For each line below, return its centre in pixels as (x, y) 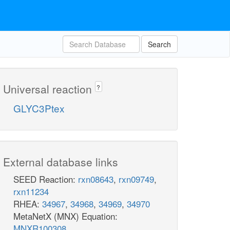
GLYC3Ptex (39, 108)
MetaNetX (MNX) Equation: (65, 216)
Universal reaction (49, 89)
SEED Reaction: (46, 179)
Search (159, 44)
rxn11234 (31, 191)
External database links (61, 162)
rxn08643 (96, 179)
